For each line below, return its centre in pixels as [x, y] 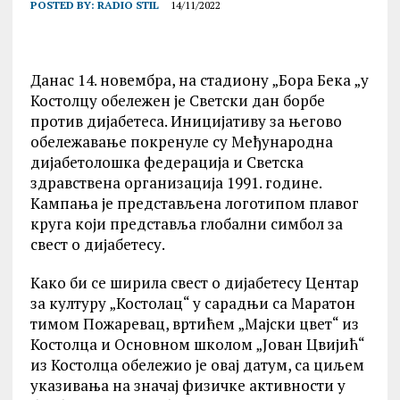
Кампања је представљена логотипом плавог [194, 203]
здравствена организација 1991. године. [175, 183]
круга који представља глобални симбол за [186, 224]
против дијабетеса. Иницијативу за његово [186, 121]
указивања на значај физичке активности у [187, 385]
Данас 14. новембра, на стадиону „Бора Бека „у [199, 80]
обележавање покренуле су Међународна [181, 142]
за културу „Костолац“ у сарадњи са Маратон [192, 303]
